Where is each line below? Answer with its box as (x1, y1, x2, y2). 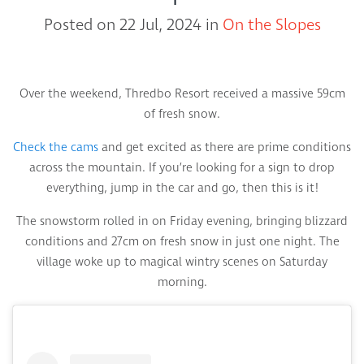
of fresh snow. (144, 106, 220, 123)
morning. (157, 274, 207, 291)
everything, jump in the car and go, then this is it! (45, 180, 318, 197)
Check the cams (13, 139, 98, 156)
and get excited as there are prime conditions (98, 139, 351, 156)
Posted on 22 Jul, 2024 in (43, 14, 223, 37)
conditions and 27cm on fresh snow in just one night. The (24, 233, 340, 250)
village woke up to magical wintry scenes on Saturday (37, 253, 327, 271)
